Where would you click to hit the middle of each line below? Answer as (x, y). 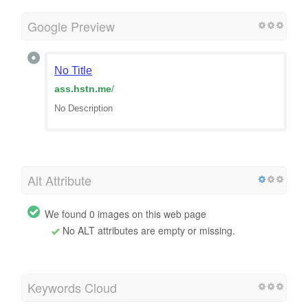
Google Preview (71, 26)
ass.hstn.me (83, 88)
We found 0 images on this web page (125, 213)
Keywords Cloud (72, 287)
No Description (84, 108)
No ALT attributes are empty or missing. (147, 230)
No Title (73, 70)
